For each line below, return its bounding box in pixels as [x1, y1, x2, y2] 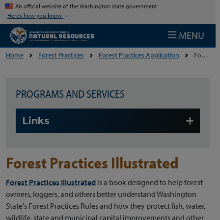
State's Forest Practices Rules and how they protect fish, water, [6, 200, 205, 211]
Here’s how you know [7, 11, 63, 19]
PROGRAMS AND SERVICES [16, 86, 125, 101]
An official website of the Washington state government [15, 2, 157, 10]
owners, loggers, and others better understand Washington [6, 189, 196, 199]
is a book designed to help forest [96, 177, 203, 187]
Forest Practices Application [99, 50, 179, 59]
